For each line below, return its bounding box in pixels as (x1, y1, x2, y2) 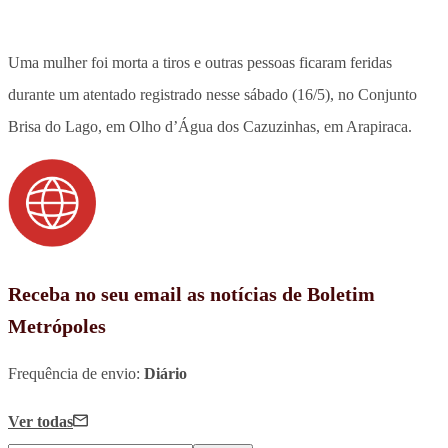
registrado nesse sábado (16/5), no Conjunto (136, 85, 417, 103)
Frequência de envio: (8, 364, 144, 382)
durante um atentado (8, 85, 136, 103)
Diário (144, 364, 187, 382)
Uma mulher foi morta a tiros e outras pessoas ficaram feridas (8, 53, 392, 71)
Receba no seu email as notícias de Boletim (8, 282, 375, 305)
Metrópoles (8, 314, 106, 337)
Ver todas (8, 412, 73, 430)
